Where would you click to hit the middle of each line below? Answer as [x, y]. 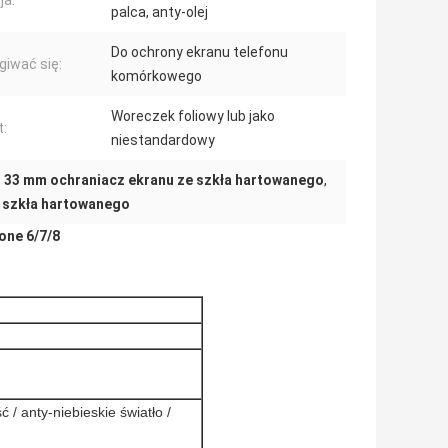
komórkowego [156, 76]
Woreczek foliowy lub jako [193, 116]
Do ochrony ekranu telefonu [199, 52]
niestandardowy [163, 140]
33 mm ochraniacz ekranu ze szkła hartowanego [164, 180]
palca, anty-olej [159, 12]
